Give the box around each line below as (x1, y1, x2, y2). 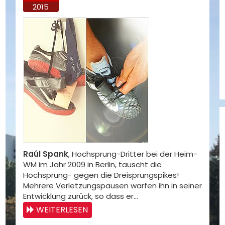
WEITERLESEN (36, 204, 88, 215)
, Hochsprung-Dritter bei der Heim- (68, 149, 197, 159)
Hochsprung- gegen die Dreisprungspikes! (23, 170, 179, 180)
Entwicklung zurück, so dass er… (23, 191, 138, 201)
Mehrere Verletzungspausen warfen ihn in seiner (23, 180, 202, 191)
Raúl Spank (23, 149, 68, 159)
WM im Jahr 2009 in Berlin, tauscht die (23, 159, 162, 170)
